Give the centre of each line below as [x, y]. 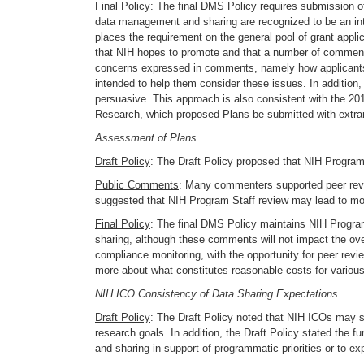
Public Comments [137, 185]
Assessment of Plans [146, 138]
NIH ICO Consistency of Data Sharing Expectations [217, 294]
